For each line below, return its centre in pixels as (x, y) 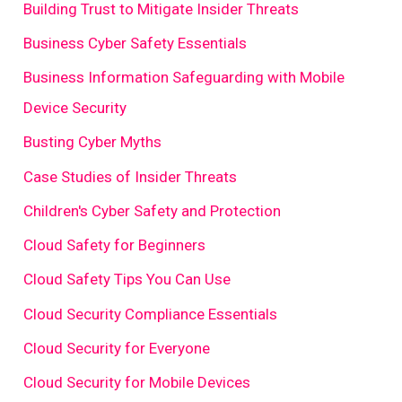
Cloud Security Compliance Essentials (151, 314)
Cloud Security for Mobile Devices (137, 383)
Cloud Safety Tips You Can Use (127, 280)
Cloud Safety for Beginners (115, 245)
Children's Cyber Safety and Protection (153, 210)
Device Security (75, 108)
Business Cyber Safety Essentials (135, 43)
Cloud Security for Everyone (117, 348)
